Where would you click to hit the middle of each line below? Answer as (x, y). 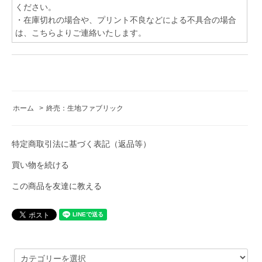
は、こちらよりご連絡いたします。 (81, 32)
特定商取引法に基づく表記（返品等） (81, 144)
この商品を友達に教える (57, 186)
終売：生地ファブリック (85, 108)
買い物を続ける (40, 165)
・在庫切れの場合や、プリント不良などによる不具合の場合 (126, 20)
